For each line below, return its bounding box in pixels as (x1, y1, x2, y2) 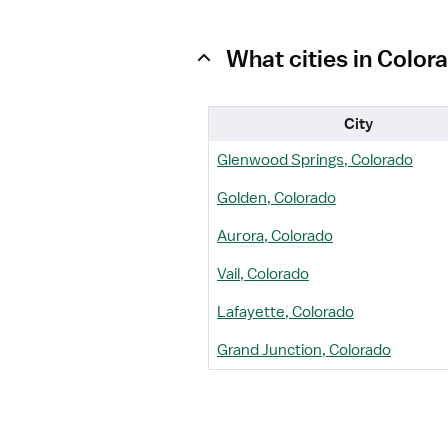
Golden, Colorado (217, 188, 336, 208)
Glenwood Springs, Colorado (217, 150, 413, 170)
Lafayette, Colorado (217, 302, 354, 322)
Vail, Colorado (217, 264, 309, 284)
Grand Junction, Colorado (217, 340, 391, 360)
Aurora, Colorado (217, 226, 333, 246)
